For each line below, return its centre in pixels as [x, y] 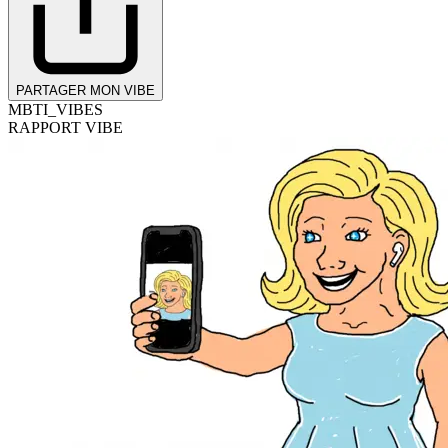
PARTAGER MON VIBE [85, 91]
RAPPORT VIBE [65, 128]
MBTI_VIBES [55, 110]
